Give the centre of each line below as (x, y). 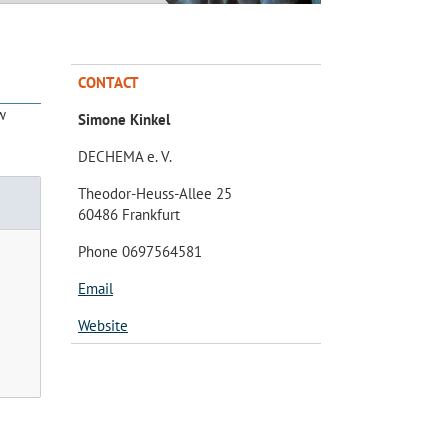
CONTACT (108, 82)
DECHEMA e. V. (125, 156)
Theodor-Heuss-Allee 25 (155, 193)
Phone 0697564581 (140, 251)
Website (103, 325)
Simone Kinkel (124, 119)
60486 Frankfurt (129, 214)
